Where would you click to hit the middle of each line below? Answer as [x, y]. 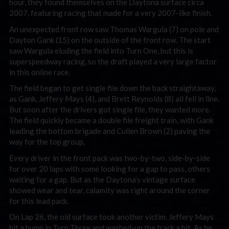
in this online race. [40, 72]
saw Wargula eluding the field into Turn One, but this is [101, 50]
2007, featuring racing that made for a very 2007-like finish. [111, 13]
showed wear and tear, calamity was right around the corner [110, 190]
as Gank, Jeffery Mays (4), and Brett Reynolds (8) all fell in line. [114, 99]
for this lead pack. [39, 201]
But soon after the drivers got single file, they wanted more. [110, 109]
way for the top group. [47, 142]
